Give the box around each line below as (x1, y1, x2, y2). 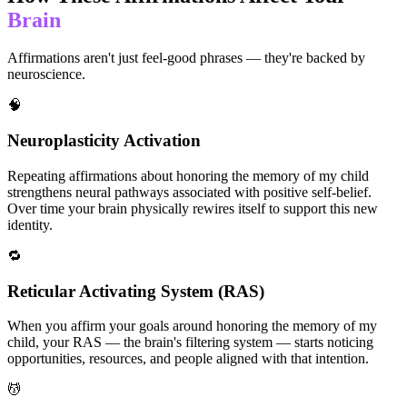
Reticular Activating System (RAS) (7, 281, 264, 301)
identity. (7, 216, 53, 233)
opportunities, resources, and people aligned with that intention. (7, 351, 369, 367)
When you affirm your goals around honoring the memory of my (7, 318, 377, 334)
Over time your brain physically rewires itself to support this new (7, 200, 378, 216)
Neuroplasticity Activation (7, 131, 201, 151)
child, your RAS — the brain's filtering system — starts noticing (7, 334, 373, 351)
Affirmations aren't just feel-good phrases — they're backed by (7, 50, 365, 66)
